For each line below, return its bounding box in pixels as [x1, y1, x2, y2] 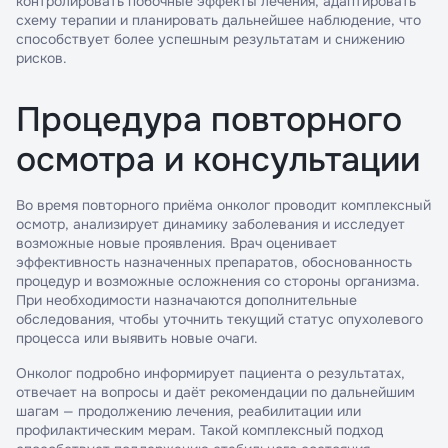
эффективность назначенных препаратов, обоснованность [16, 253, 412, 271]
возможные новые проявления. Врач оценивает [16, 234, 337, 252]
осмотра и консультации [16, 138, 420, 181]
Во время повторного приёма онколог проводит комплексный [16, 196, 431, 214]
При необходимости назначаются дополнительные [16, 291, 357, 309]
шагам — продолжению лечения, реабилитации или [16, 402, 361, 420]
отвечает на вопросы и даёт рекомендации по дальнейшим [16, 383, 415, 401]
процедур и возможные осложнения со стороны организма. [16, 272, 420, 290]
